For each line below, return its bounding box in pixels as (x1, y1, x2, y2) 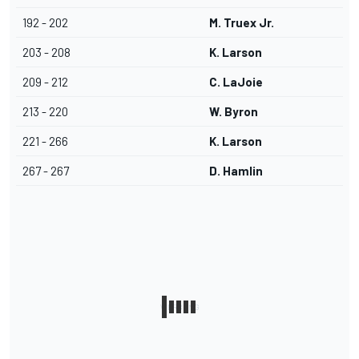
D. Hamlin (209, 163, 263, 179)
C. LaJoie (209, 75, 263, 90)
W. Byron (209, 104, 258, 119)
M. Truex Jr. (209, 15, 274, 30)
